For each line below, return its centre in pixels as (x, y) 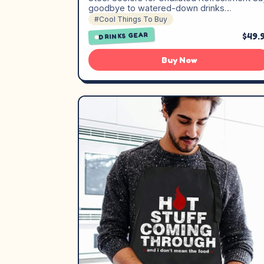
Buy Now (179, 60)
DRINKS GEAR (124, 36)
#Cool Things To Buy (131, 19)
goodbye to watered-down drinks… (160, 8)
